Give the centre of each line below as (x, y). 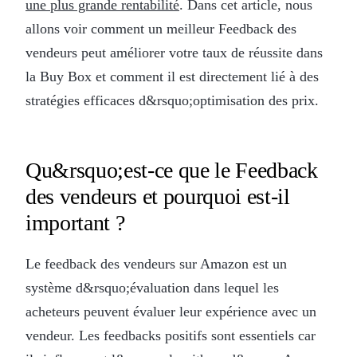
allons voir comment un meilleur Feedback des (161, 28)
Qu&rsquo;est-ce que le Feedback (172, 170)
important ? (75, 222)
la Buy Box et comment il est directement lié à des (172, 76)
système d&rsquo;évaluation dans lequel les (152, 287)
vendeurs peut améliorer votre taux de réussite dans (174, 52)
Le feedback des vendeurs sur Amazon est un (156, 263)
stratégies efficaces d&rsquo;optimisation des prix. (172, 100)
